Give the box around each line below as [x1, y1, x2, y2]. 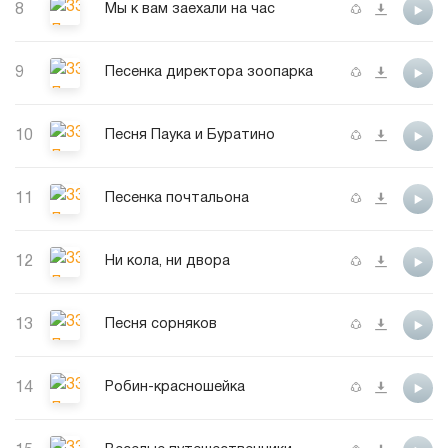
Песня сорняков [105, 318, 217, 332]
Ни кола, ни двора [105, 255, 230, 269]
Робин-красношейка [105, 381, 245, 395]
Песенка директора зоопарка [105, 66, 313, 80]
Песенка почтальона [105, 192, 249, 206]
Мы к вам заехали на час [105, 3, 275, 17]
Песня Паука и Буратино [105, 129, 275, 143]
